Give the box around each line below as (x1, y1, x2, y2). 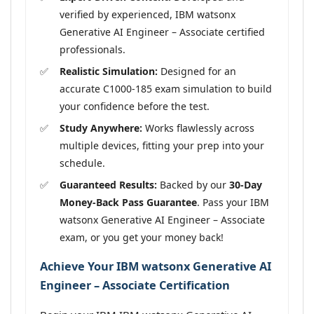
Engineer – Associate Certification (40, 277, 230, 293)
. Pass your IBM (197, 195, 269, 209)
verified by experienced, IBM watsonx (60, 7, 235, 21)
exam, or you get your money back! (60, 230, 224, 244)
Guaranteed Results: (60, 177, 157, 191)
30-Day (229, 177, 262, 191)
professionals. (60, 42, 125, 56)
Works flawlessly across (142, 121, 254, 135)
